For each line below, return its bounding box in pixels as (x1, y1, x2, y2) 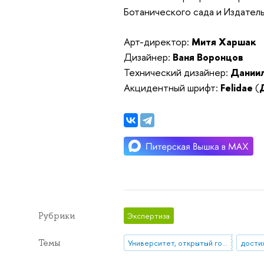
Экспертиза (127, 210, 170, 221)
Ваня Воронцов (172, 49, 243, 64)
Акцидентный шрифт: (123, 80, 220, 94)
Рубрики (38, 209, 75, 222)
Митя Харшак (191, 34, 256, 48)
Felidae (220, 80, 255, 94)
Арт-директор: (123, 34, 192, 48)
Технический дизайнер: (123, 65, 230, 79)
